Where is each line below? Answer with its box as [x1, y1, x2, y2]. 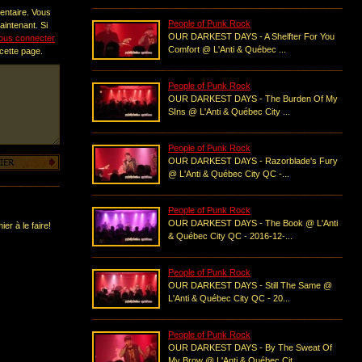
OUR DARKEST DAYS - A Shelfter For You [168, 32, 335, 41]
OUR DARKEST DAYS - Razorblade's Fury [168, 156, 338, 166]
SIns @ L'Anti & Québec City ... [168, 107, 290, 116]
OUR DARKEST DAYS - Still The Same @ [168, 280, 332, 290]
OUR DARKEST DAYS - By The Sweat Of [168, 343, 332, 352]
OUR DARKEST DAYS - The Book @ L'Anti [168, 218, 338, 228]
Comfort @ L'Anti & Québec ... [168, 44, 286, 54]
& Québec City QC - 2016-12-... [168, 231, 293, 241]
